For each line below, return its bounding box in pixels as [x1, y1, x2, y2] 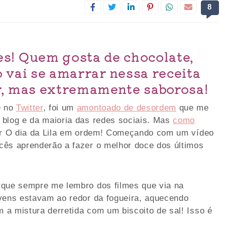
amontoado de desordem [76, 102, 177, 113]
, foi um [43, 102, 77, 113]
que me [176, 102, 209, 113]
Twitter [16, 102, 43, 113]
